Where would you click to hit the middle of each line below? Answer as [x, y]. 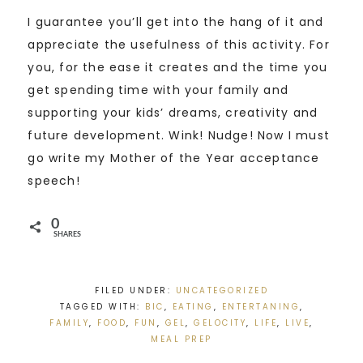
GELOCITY [220, 323]
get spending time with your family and [158, 90]
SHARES [67, 235]
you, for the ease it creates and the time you [178, 68]
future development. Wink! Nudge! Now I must [179, 136]
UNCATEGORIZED [222, 291]
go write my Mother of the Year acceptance [174, 158]
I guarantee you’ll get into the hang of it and [176, 22]
